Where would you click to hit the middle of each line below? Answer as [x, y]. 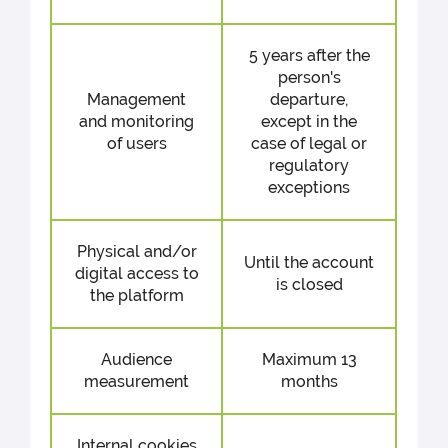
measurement [137, 381]
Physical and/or [136, 251]
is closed [309, 284]
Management [137, 99]
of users [136, 143]
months [309, 381]
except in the [309, 121]
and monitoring [137, 121]
